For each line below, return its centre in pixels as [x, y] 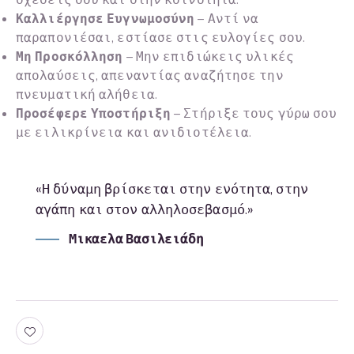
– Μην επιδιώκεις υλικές [208, 57]
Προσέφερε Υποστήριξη [93, 114]
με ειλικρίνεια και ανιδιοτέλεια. [134, 133]
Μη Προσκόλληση [70, 57]
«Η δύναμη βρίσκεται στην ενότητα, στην [172, 190]
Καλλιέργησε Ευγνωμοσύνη [105, 19]
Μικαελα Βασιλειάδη [136, 239]
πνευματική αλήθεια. [87, 95]
